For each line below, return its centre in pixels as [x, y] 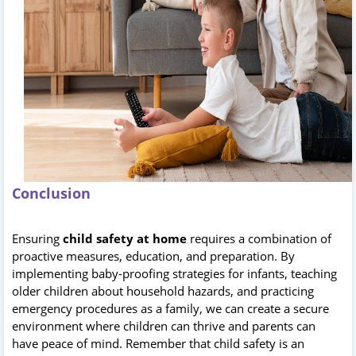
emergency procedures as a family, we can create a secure [170, 308]
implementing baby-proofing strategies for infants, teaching [174, 273]
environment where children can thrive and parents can [164, 325]
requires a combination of [259, 238]
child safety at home [125, 238]
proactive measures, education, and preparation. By [153, 255]
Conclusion [51, 193]
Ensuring [37, 238]
